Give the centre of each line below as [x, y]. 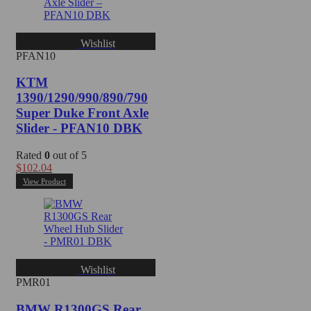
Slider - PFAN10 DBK [79, 128]
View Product [44, 181]
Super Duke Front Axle [82, 113]
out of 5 [68, 155]
